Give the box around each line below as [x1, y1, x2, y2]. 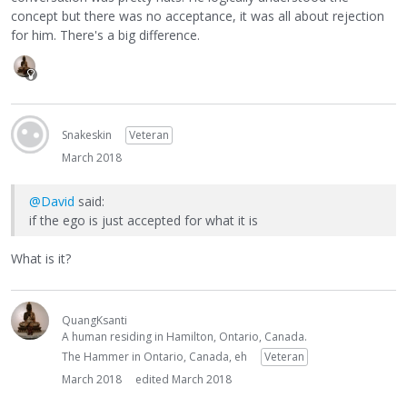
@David [29, 192, 74, 210]
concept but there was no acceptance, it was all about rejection [11, 6, 384, 25]
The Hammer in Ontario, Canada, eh [62, 349, 247, 365]
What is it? [11, 250, 71, 268]
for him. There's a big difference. [11, 25, 200, 44]
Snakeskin [62, 126, 112, 143]
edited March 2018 [135, 372, 232, 388]
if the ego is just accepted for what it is [29, 211, 258, 229]
